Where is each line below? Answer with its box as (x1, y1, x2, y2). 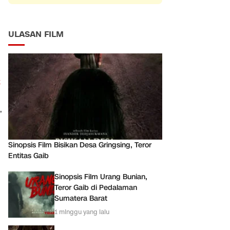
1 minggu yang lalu (54, 207, 109, 217)
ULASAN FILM (8, 28, 64, 40)
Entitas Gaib (8, 150, 49, 161)
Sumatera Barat (54, 194, 107, 204)
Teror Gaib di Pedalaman (54, 183, 137, 193)
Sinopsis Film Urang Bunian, (54, 172, 147, 182)
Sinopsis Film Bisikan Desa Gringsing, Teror (8, 140, 151, 150)
